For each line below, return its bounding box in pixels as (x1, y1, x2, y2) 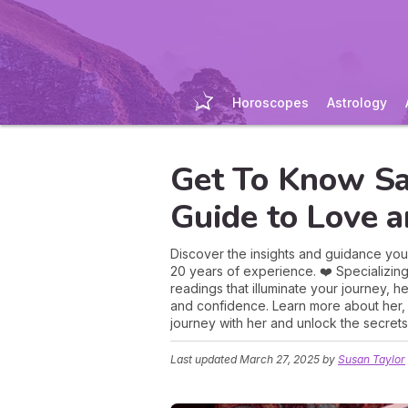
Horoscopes (231, 95, 309, 110)
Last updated (170, 352, 240, 366)
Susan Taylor (338, 352, 405, 366)
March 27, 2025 (240, 352, 320, 366)
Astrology (326, 95, 387, 110)
